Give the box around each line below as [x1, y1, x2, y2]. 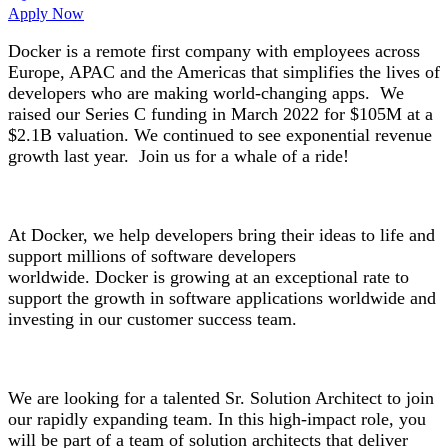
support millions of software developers [8, 246, 296, 267]
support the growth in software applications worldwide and [8, 288, 436, 309]
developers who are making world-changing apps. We [8, 83, 404, 104]
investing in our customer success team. [8, 309, 297, 330]
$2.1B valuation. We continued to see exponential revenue [8, 125, 432, 146]
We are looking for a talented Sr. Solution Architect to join [8, 387, 434, 408]
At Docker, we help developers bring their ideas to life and [8, 225, 435, 246]
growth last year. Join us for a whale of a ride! [8, 146, 349, 167]
